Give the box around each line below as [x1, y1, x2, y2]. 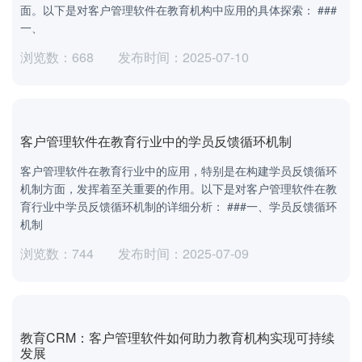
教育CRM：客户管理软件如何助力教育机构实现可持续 [20, 327, 335, 347]
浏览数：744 [20, 243, 94, 263]
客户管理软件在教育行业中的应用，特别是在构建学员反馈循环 [20, 162, 337, 179]
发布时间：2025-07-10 [118, 47, 249, 66]
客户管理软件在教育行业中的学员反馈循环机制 [20, 131, 292, 150]
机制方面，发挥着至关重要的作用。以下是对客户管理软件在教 [20, 179, 337, 196]
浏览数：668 [20, 47, 94, 66]
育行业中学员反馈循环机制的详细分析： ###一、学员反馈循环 [20, 197, 337, 214]
